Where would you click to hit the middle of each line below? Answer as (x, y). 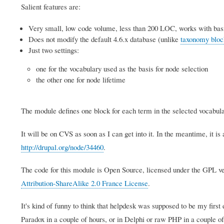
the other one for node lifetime (81, 80)
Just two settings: (54, 50)
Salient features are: (51, 7)
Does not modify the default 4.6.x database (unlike (104, 39)
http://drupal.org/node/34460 (62, 147)
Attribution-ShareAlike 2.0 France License (84, 183)
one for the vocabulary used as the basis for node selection (122, 69)
